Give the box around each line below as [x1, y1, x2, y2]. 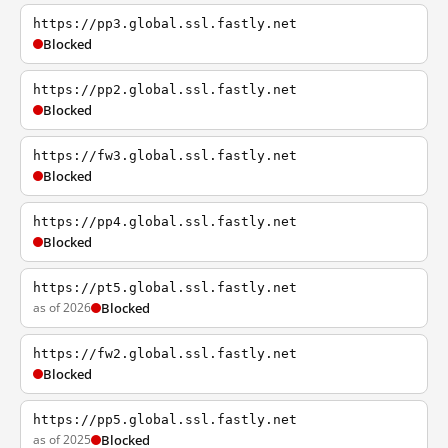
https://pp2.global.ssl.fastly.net [33, 82, 297, 97]
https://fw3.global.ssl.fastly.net [33, 148, 297, 163]
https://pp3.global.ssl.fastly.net [33, 16, 297, 31]
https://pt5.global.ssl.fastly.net [33, 280, 297, 295]
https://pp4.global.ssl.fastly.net [33, 214, 297, 229]
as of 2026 [33, 299, 91, 316]
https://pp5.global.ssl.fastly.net [33, 412, 297, 427]
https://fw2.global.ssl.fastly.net [33, 346, 297, 361]
